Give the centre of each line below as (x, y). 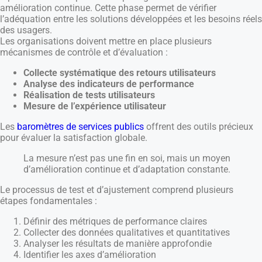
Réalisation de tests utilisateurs (89, 95)
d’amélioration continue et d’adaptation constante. (127, 170)
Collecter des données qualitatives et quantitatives (127, 233)
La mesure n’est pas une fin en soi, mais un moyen (127, 158)
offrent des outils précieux (199, 127)
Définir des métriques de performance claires (115, 222)
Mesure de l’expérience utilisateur (95, 106)
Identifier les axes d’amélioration (90, 255)
